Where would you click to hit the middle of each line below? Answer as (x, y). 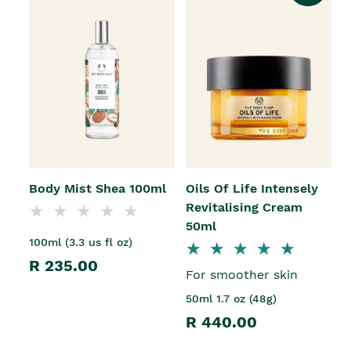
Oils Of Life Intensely (252, 188)
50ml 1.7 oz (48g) (231, 298)
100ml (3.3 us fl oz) (81, 242)
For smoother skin (242, 274)
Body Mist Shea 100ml (98, 188)
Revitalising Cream (244, 207)
